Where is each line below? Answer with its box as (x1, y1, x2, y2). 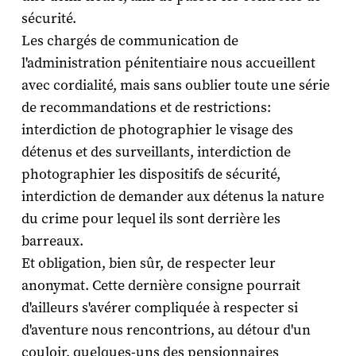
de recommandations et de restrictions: (21, 98, 271, 117)
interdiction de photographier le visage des (21, 120, 293, 139)
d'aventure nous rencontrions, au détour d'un (21, 320, 311, 339)
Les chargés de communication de (21, 31, 238, 50)
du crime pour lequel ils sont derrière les (21, 209, 281, 228)
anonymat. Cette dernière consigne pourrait (21, 276, 300, 295)
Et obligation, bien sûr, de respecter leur (21, 253, 276, 273)
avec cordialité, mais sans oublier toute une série (21, 75, 330, 95)
